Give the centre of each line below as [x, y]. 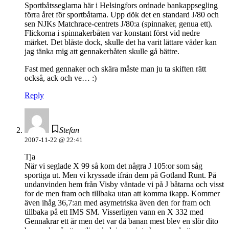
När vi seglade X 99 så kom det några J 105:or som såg [113, 166]
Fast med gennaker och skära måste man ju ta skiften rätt [115, 69]
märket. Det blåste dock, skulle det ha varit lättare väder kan [121, 42]
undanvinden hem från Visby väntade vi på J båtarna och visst [124, 185]
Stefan [69, 130]
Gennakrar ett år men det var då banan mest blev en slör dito [121, 221]
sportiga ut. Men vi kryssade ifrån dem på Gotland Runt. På [120, 175]
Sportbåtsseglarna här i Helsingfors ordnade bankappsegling [121, 6]
